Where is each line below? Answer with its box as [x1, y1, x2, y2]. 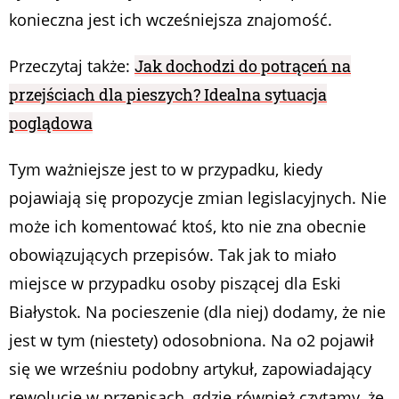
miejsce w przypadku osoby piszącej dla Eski [9, 272, 341, 294]
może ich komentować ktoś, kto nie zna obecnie [9, 215, 366, 237]
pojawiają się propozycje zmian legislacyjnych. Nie [9, 186, 387, 208]
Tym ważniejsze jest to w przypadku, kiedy [9, 158, 322, 180]
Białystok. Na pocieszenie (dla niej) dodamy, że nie [9, 300, 386, 322]
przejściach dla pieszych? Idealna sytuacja [9, 83, 327, 105]
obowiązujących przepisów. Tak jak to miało [9, 243, 337, 265]
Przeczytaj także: [9, 54, 130, 77]
